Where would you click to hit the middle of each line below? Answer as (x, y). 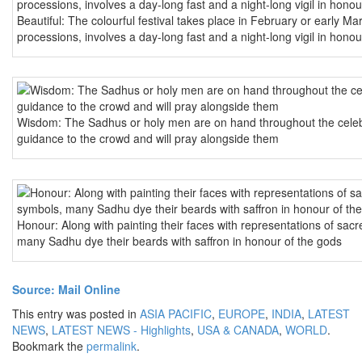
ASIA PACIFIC (176, 314)
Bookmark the (49, 346)
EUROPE (242, 314)
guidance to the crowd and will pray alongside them (148, 139)
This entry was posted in (76, 314)
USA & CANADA (238, 330)
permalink (112, 346)
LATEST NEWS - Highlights (121, 330)
